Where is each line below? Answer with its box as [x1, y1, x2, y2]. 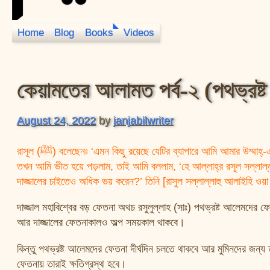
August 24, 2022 [16, 114, 96, 127]
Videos [124, 27, 155, 39]
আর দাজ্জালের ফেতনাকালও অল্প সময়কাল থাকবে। [16, 216, 185, 229]
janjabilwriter [113, 114, 174, 127]
